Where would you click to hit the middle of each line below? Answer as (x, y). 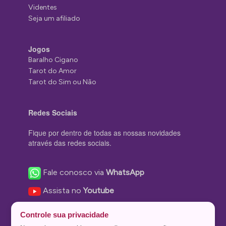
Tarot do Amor (53, 71)
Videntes (43, 8)
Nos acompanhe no (80, 209)
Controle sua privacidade (65, 215)
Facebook (135, 209)
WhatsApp (125, 173)
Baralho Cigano (53, 60)
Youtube (99, 191)
